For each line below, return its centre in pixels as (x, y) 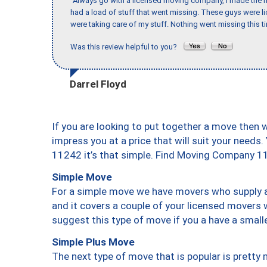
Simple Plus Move (93, 242)
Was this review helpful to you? (126, 47)
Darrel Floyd (98, 84)
